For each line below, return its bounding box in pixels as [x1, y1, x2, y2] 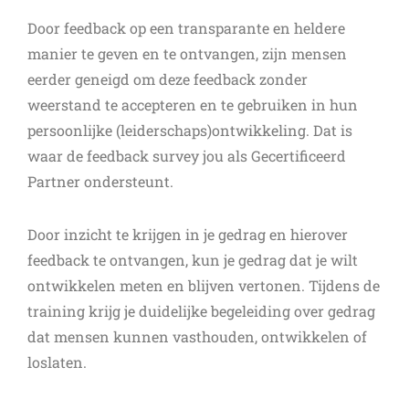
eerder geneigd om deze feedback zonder [27, 68, 308, 89]
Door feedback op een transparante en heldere [27, 17, 345, 37]
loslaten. [27, 351, 87, 372]
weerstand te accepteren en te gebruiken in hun [27, 94, 358, 114]
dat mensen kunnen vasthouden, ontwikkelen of [27, 326, 367, 346]
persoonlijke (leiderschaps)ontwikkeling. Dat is [27, 120, 352, 140]
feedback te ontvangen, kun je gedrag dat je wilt [27, 249, 358, 269]
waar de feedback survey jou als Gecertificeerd [27, 145, 346, 165]
